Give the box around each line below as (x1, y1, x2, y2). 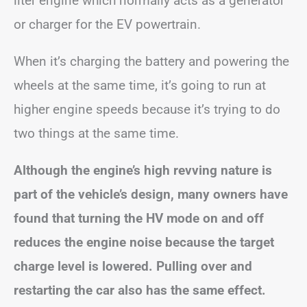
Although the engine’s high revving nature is (14, 162, 272, 178)
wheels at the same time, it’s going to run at (14, 77, 266, 93)
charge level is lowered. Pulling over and (14, 258, 252, 274)
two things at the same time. (14, 125, 179, 141)
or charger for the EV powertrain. (14, 16, 201, 32)
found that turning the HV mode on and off (14, 210, 264, 226)
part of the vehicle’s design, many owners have (14, 186, 288, 202)
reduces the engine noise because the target (14, 234, 274, 250)
